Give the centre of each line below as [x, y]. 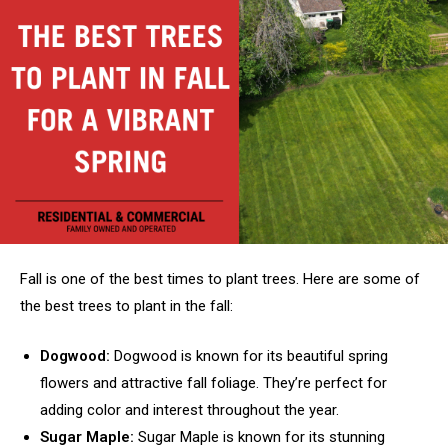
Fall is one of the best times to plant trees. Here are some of [220, 279]
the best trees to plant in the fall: [126, 306]
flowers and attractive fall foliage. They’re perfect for [213, 382]
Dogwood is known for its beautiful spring [251, 355]
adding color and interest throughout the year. [189, 409]
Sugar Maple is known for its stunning [261, 436]
